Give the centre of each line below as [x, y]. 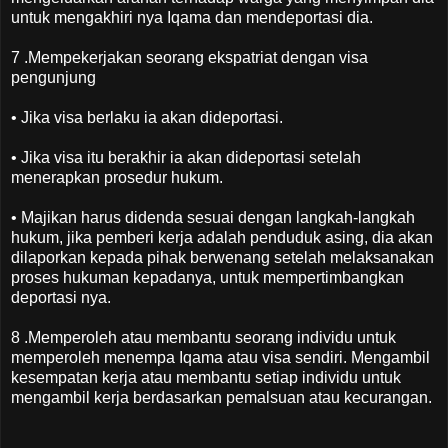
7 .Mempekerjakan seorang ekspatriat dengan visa [189, 57]
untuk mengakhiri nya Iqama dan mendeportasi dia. [192, 17]
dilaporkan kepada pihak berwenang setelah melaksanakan [222, 257]
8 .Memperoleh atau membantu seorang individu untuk [203, 337]
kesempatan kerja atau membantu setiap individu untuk [206, 377]
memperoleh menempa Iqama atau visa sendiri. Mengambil [220, 357]
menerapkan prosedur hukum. [117, 177]
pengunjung [53, 77]
